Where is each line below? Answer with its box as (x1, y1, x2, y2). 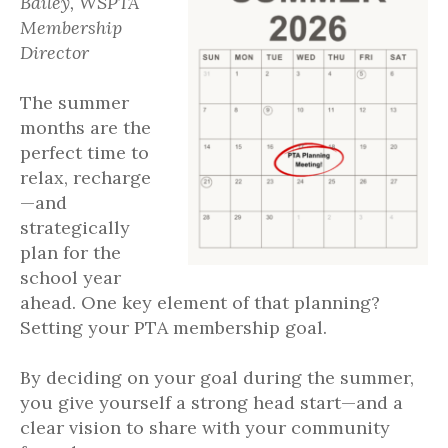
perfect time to (20, 141, 149, 164)
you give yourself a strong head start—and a (20, 391, 403, 414)
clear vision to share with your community (20, 416, 390, 439)
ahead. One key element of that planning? (20, 291, 380, 314)
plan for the (20, 241, 121, 264)
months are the (20, 116, 151, 139)
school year (20, 266, 121, 289)
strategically (20, 216, 130, 239)
